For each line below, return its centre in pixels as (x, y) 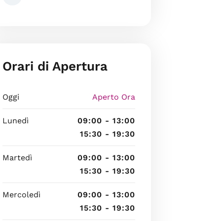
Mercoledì (21, 195)
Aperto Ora (113, 97)
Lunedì (15, 121)
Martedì (17, 158)
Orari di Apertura (55, 66)
